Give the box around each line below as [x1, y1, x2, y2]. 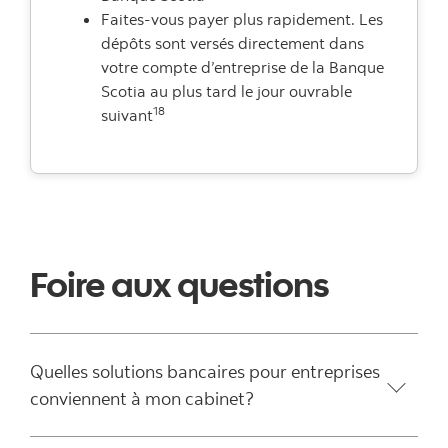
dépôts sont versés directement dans [101, 33, 364, 54]
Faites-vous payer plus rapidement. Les [101, 9, 383, 30]
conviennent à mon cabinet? [30, 387, 254, 411]
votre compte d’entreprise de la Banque [101, 57, 384, 78]
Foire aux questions [30, 261, 328, 306]
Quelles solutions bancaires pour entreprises [30, 360, 380, 384]
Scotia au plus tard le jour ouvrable [101, 81, 352, 102]
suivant [101, 105, 153, 126]
